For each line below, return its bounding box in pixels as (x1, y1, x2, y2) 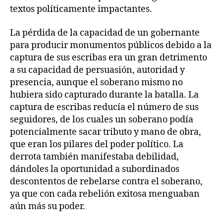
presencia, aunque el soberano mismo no (10, 76, 183, 88)
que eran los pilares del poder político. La (10, 138, 183, 150)
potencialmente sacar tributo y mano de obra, (10, 126, 201, 138)
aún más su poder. (10, 200, 85, 212)
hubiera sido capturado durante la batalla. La (10, 89, 199, 101)
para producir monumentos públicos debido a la (10, 39, 212, 51)
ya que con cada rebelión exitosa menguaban (10, 188, 200, 200)
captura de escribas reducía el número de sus (10, 101, 199, 113)
